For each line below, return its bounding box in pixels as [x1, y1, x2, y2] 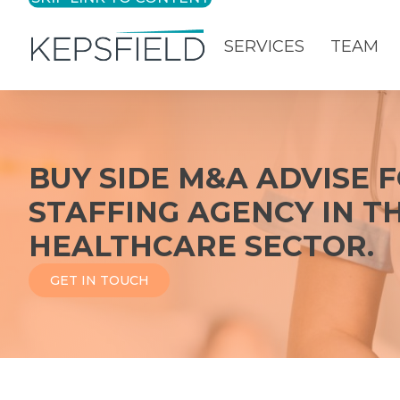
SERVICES [224, 37, 304, 57]
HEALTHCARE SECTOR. [29, 228, 374, 263]
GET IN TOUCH [49, 271, 149, 288]
